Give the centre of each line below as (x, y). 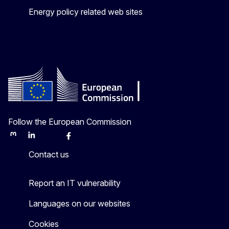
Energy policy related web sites (86, 12)
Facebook (80, 139)
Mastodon (25, 139)
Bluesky (58, 139)
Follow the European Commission (70, 121)
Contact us (49, 154)
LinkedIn (40, 139)
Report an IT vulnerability (75, 183)
